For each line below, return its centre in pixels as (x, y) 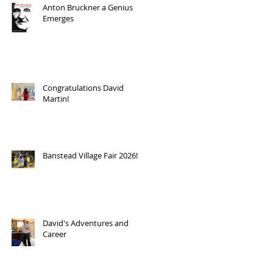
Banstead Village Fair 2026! (90, 155)
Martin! (56, 99)
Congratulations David (83, 88)
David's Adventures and (86, 223)
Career (55, 234)
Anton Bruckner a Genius (88, 7)
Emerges (58, 18)
